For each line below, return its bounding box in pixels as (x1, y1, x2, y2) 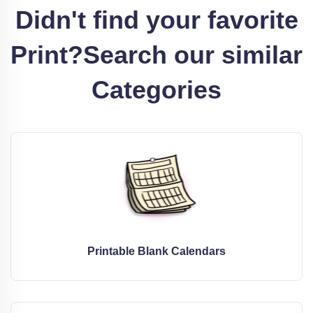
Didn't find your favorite (15, 5, 298, 34)
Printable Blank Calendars (87, 245, 226, 257)
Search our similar (83, 40, 303, 69)
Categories (92, 75, 221, 104)
